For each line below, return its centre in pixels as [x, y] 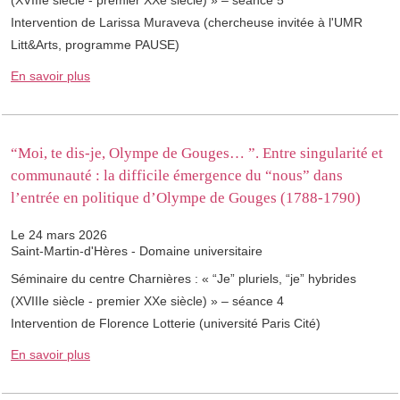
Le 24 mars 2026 [59, 235]
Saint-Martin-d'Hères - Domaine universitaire [137, 251]
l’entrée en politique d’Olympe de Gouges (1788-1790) [186, 198]
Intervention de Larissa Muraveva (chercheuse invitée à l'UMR [187, 23]
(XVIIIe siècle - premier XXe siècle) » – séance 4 [147, 301]
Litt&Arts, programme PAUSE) [95, 45]
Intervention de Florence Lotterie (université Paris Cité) [166, 324]
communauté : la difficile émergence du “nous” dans [177, 176]
